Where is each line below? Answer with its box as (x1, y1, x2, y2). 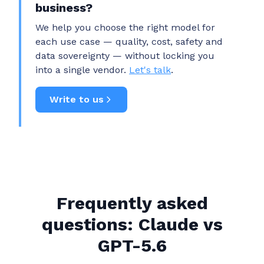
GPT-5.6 (97, 235, 167, 256)
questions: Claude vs (41, 214, 223, 235)
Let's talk (129, 64, 171, 75)
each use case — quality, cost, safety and (35, 36, 223, 47)
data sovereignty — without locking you (35, 50, 214, 61)
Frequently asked (56, 193, 208, 213)
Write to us (49, 94, 104, 105)
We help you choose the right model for (35, 22, 215, 33)
